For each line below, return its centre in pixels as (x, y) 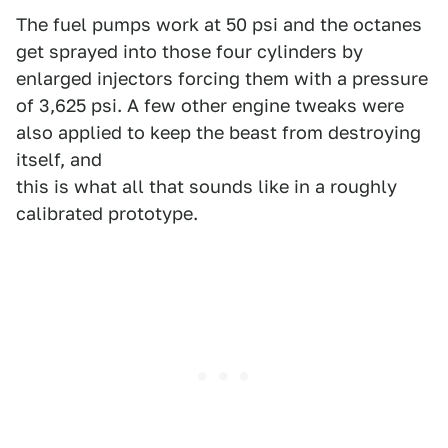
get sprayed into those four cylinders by (189, 51)
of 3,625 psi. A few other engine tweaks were (210, 105)
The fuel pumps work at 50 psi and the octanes (219, 24)
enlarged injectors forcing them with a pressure (222, 78)
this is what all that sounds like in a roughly (206, 186)
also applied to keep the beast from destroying (218, 132)
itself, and (59, 159)
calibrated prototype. (107, 213)
